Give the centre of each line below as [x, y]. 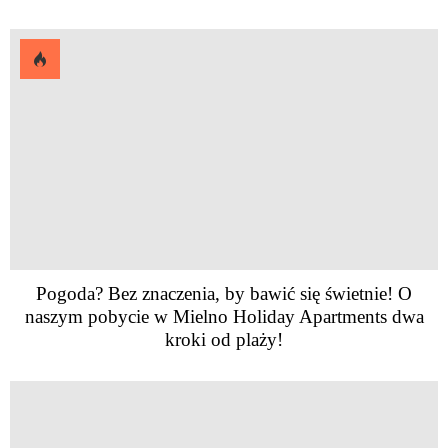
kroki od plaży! [224, 339]
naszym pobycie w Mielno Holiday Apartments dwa [224, 316]
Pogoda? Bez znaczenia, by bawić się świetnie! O [224, 293]
